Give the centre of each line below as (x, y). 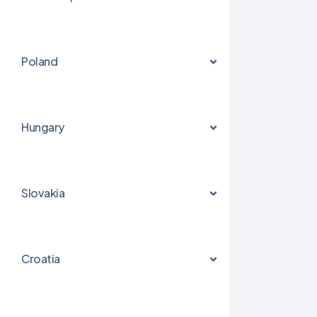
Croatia (41, 259)
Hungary (43, 127)
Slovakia (43, 193)
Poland (40, 61)
